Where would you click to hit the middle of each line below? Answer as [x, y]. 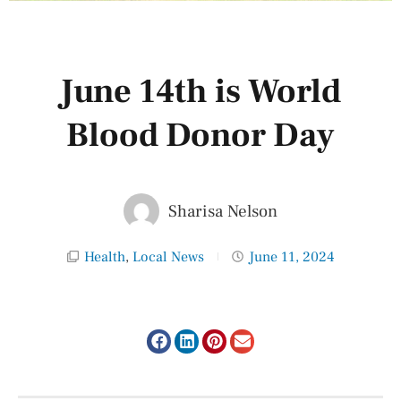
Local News [168, 256]
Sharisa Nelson [223, 211]
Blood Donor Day [200, 135]
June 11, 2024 [291, 256]
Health [104, 256]
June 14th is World [200, 91]
